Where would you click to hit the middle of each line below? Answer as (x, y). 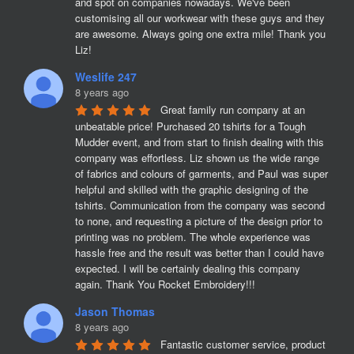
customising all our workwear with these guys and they (200, 18)
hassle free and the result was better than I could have (200, 252)
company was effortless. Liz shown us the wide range (197, 158)
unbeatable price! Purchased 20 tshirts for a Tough (190, 126)
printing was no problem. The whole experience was (193, 237)
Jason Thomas (115, 311)
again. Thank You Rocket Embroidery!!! (165, 284)
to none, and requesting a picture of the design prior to (199, 221)
